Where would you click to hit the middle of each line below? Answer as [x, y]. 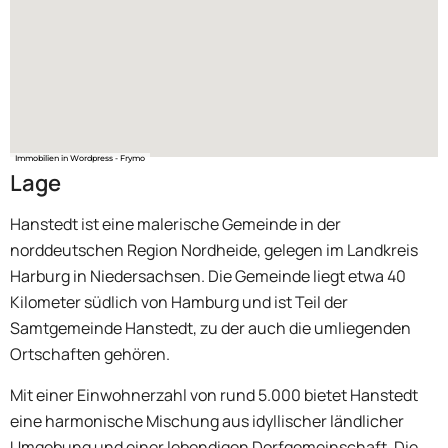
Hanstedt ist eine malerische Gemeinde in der [175, 224]
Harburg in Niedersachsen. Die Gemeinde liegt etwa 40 [208, 276]
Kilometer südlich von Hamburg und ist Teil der [179, 302]
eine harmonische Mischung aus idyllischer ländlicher [207, 420]
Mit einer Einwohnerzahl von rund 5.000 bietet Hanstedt [214, 394]
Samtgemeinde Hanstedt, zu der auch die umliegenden [210, 328]
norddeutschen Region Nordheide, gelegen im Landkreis [214, 250]
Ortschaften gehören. [90, 354]
